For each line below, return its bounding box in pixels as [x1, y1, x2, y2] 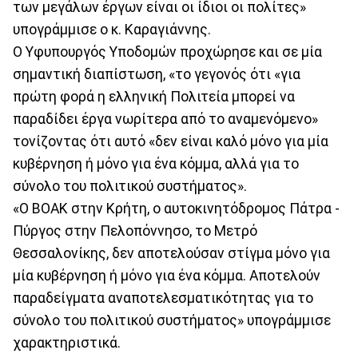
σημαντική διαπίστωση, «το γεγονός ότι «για [13, 66, 300, 82]
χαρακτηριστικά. [13, 334, 121, 351]
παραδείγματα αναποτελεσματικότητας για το [13, 289, 313, 306]
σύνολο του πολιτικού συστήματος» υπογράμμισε [13, 312, 331, 328]
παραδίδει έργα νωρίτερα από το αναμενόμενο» [13, 110, 318, 127]
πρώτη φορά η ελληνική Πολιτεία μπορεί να [13, 88, 295, 105]
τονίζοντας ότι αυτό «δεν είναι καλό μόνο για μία [13, 133, 328, 149]
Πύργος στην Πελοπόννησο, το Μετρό [13, 222, 257, 239]
